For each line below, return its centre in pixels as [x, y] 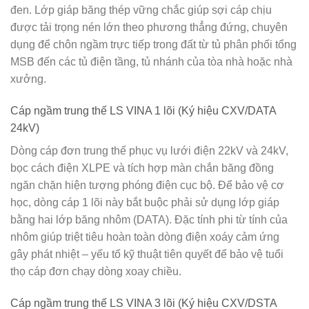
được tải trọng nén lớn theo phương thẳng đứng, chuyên [149, 28]
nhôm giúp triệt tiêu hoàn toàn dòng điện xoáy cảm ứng [145, 237]
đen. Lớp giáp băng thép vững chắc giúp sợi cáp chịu [141, 10]
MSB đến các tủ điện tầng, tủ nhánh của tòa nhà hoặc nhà [151, 62]
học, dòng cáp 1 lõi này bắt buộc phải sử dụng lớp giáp [145, 202]
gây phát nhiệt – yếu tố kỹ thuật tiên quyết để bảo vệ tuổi [147, 254]
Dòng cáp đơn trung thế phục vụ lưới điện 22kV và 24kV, [149, 150]
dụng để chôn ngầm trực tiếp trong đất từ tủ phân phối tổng [153, 45]
